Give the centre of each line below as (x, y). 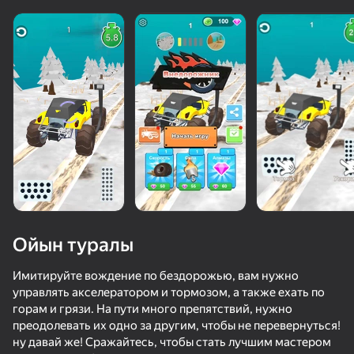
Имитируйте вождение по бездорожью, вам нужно (156, 276)
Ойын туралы (73, 245)
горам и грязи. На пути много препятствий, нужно (153, 309)
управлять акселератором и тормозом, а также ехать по (169, 292)
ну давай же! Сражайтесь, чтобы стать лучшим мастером (172, 342)
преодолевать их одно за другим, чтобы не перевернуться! (177, 326)
